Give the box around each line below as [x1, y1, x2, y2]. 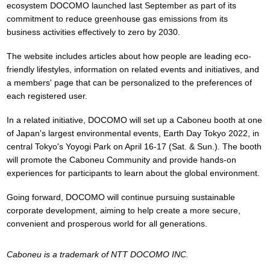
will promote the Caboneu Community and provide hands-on [7, 155, 236, 165]
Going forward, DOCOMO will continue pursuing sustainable [7, 192, 235, 202]
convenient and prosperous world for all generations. [7, 219, 207, 228]
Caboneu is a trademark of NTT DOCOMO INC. [7, 250, 189, 259]
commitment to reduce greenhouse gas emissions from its [7, 14, 228, 24]
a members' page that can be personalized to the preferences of [7, 78, 252, 87]
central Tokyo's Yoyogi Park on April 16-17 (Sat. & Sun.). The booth [7, 142, 262, 151]
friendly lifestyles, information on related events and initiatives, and [7, 64, 259, 74]
